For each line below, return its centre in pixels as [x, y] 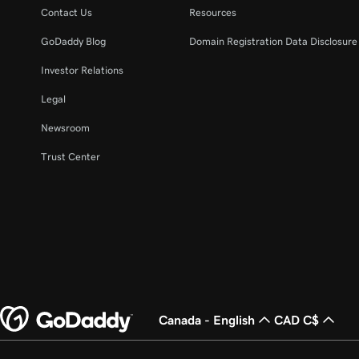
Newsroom [65, 128]
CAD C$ [296, 320]
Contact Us [67, 12]
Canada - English [207, 320]
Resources [212, 12]
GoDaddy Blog [73, 41]
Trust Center [71, 157]
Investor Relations [82, 70]
